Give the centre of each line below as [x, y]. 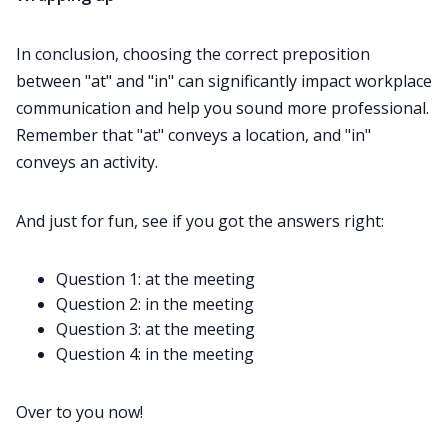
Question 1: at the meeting [155, 279]
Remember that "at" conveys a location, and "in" [193, 135]
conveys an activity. [87, 162]
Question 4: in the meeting [155, 354]
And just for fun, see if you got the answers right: [200, 221]
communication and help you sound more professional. [222, 108]
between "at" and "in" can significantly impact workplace [224, 81]
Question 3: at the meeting [155, 329]
